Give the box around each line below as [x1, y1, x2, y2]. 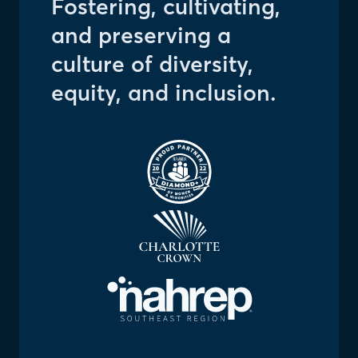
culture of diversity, [51, 50, 253, 78]
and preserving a [51, 21, 231, 50]
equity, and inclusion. [51, 78, 276, 107]
